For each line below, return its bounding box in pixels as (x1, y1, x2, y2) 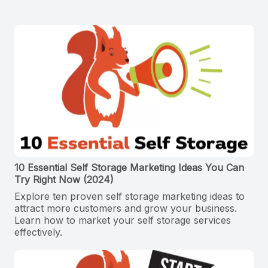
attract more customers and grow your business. (14, 202, 237, 215)
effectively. (14, 226, 62, 239)
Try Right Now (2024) (14, 173, 114, 186)
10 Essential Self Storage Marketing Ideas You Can (14, 162, 244, 174)
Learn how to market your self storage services (14, 214, 231, 227)
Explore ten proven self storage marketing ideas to (14, 190, 245, 203)
